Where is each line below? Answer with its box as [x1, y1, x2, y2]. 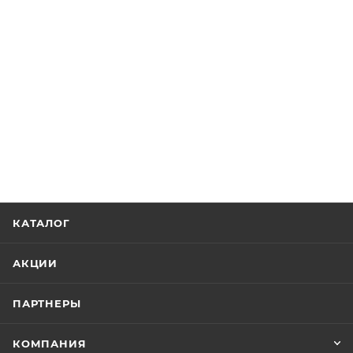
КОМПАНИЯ [13, 337, 87, 350]
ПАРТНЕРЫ [13, 297, 81, 310]
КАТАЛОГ [13, 217, 70, 229]
